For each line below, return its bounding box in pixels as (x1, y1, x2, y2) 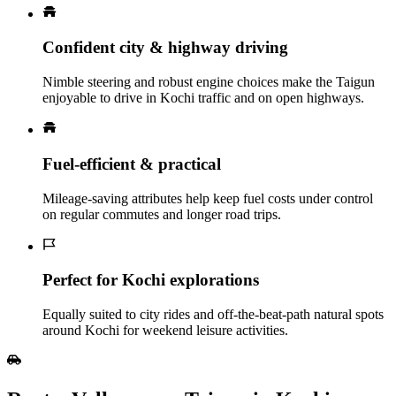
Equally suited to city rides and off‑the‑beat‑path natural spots (42, 306, 384, 322)
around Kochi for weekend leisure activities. (42, 322, 288, 338)
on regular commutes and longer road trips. (42, 206, 281, 222)
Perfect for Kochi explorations (42, 270, 259, 290)
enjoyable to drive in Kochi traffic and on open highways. (42, 90, 364, 106)
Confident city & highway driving (42, 38, 288, 57)
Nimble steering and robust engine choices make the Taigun (42, 74, 375, 90)
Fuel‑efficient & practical (42, 154, 221, 173)
